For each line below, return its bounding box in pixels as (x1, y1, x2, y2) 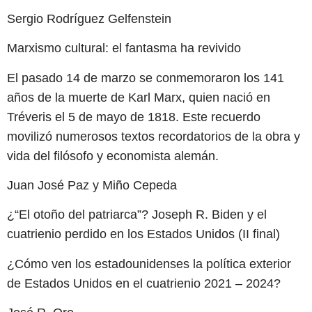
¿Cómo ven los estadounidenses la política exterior (7, 256, 291, 271)
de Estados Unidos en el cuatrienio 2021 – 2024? (7, 276, 281, 290)
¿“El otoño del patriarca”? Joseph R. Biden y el (7, 208, 267, 222)
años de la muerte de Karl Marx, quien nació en (7, 90, 270, 104)
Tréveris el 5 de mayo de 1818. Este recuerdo (7, 109, 260, 124)
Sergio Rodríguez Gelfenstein (7, 11, 171, 26)
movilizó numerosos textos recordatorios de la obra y (7, 129, 300, 143)
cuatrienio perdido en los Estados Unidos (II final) (7, 227, 280, 242)
